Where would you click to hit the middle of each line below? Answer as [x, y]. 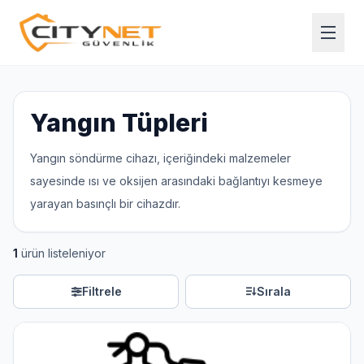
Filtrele [102, 291]
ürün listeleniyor [62, 253]
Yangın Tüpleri [119, 123]
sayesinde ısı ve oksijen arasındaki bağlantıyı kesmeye [176, 181]
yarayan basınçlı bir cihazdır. [105, 204]
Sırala [274, 291]
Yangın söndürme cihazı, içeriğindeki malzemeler [160, 158]
